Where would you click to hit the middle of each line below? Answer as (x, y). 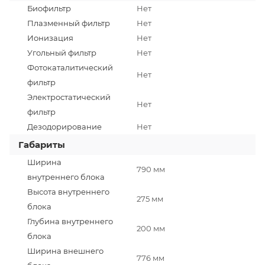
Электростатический (69, 97)
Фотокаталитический (70, 67)
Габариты (42, 144)
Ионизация (50, 38)
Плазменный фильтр (69, 23)
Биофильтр (49, 8)
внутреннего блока (66, 177)
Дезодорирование (64, 126)
